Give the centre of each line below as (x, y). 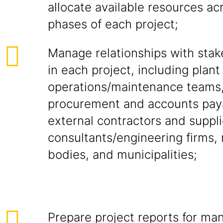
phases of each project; (113, 24)
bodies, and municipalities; (122, 155)
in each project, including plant (134, 70)
